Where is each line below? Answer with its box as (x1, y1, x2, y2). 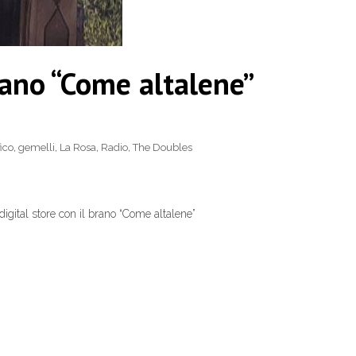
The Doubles (133, 141, 192, 153)
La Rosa (60, 141, 96, 153)
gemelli (18, 141, 55, 153)
